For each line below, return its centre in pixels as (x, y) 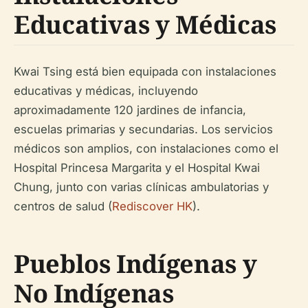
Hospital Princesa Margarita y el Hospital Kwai (137, 168)
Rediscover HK (152, 207)
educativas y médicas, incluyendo (106, 91)
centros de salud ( (63, 207)
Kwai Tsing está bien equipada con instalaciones (145, 72)
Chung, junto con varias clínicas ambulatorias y (141, 187)
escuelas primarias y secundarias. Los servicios (143, 130)
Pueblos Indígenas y (135, 264)
